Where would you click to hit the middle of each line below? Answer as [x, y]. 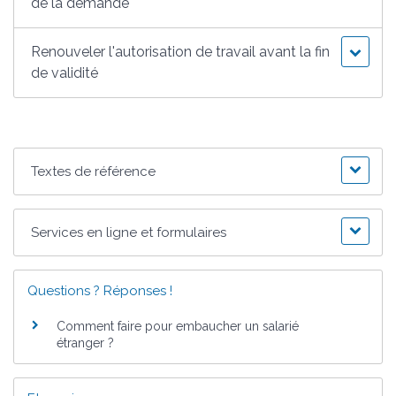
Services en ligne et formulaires [129, 232]
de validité [65, 72]
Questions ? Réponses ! [100, 290]
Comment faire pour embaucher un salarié [178, 326]
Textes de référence [94, 171]
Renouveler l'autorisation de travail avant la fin [181, 51]
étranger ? [85, 343]
